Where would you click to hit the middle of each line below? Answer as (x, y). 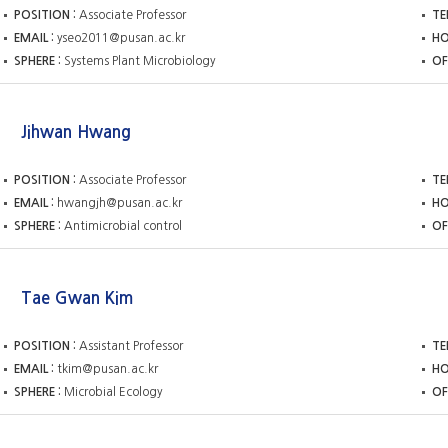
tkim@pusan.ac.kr (107, 368)
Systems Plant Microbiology (139, 60)
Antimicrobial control (123, 226)
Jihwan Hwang (75, 132)
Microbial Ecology (113, 391)
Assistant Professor (131, 345)
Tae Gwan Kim (76, 297)
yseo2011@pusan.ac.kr (121, 37)
